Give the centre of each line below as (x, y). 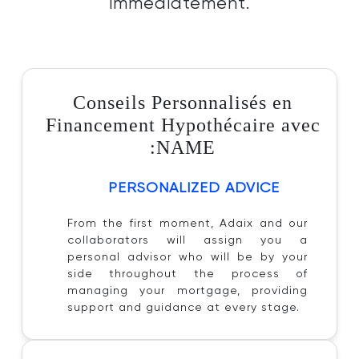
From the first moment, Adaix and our (188, 224)
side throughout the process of (188, 274)
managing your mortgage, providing (188, 291)
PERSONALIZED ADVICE (194, 188)
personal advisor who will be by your (188, 257)
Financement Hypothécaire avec (183, 125)
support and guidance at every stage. (183, 308)
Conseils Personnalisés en (183, 103)
